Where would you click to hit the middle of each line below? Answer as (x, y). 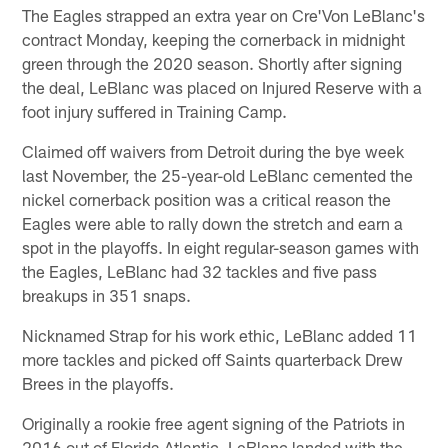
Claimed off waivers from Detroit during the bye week (213, 150)
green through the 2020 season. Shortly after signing (212, 62)
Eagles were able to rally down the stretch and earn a (213, 222)
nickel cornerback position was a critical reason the (207, 198)
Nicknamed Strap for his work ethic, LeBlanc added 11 (220, 334)
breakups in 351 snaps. (107, 294)
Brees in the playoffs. (98, 382)
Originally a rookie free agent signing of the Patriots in (214, 422)
